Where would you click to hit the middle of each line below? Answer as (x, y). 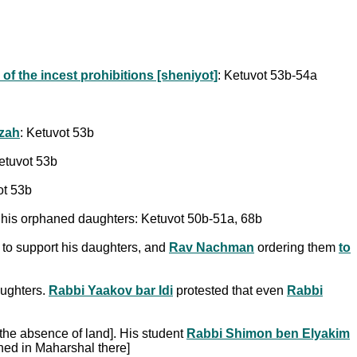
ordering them (296, 247)
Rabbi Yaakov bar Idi (111, 290)
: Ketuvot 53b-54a (267, 75)
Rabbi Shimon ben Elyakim (268, 333)
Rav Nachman (212, 247)
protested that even (230, 290)
